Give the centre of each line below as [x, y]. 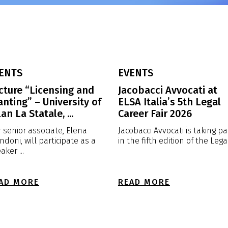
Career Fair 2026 [155, 113]
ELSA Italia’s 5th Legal [169, 102]
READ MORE [144, 182]
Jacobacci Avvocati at [167, 90]
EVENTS [135, 73]
